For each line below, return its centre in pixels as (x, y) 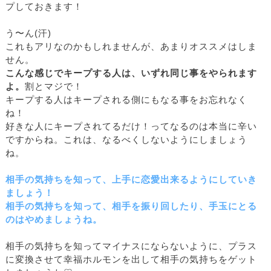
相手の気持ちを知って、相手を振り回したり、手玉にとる (131, 207)
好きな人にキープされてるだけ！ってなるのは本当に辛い (131, 127)
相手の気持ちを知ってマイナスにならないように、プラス (131, 247)
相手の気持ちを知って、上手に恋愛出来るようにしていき (131, 180)
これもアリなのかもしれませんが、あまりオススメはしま (131, 47)
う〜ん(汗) (28, 34)
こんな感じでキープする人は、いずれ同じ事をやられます (131, 73)
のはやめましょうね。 (54, 220)
